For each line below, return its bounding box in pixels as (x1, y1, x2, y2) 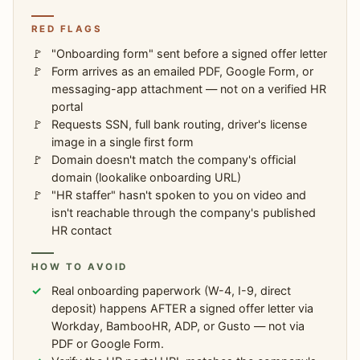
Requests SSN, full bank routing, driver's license (51, 117, 308, 131)
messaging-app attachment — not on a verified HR (51, 81, 327, 96)
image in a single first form (51, 134, 194, 149)
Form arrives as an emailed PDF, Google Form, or (51, 63, 314, 78)
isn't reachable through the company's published (51, 205, 317, 219)
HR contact (51, 223, 112, 237)
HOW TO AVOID (31, 260, 129, 272)
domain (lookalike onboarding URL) (51, 170, 242, 184)
